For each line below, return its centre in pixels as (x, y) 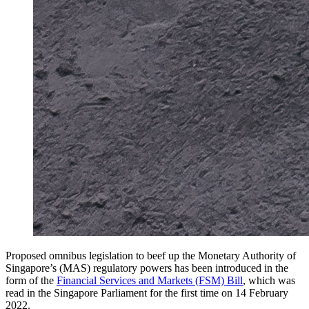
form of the (31, 280)
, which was (269, 280)
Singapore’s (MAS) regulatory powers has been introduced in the (147, 268)
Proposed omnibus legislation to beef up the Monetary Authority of (151, 255)
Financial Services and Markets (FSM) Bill (150, 280)
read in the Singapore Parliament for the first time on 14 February (147, 292)
